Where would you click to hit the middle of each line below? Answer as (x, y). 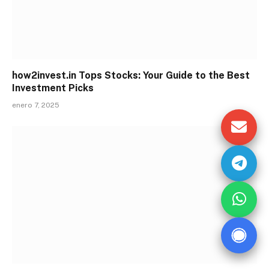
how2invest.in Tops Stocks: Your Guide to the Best (131, 75)
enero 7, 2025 (36, 105)
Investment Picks (53, 88)
